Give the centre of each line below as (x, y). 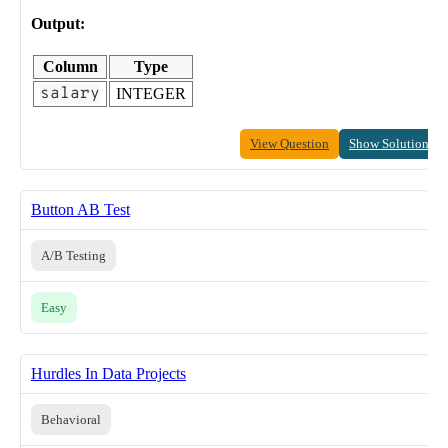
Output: (58, 24)
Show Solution (389, 144)
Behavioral (71, 420)
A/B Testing (73, 256)
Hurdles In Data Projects (108, 374)
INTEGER (151, 94)
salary (70, 94)
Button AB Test (80, 210)
